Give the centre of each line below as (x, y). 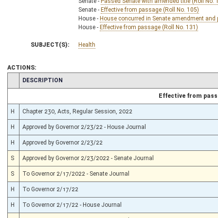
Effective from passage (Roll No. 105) (150, 9)
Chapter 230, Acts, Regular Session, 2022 (77, 111)
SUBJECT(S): (50, 45)
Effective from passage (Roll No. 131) (149, 27)
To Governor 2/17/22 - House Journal (72, 205)
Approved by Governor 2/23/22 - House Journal (84, 127)
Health (87, 45)
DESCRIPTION (43, 80)
